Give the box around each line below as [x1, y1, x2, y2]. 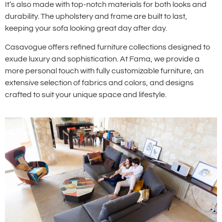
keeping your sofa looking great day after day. [5, 24, 167, 32]
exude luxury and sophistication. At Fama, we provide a [5, 55, 200, 63]
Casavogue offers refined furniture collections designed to [5, 43, 210, 51]
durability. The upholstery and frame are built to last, [5, 12, 187, 20]
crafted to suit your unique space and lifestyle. [5, 90, 166, 99]
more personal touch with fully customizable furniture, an [5, 66, 204, 75]
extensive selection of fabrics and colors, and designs [5, 78, 194, 87]
